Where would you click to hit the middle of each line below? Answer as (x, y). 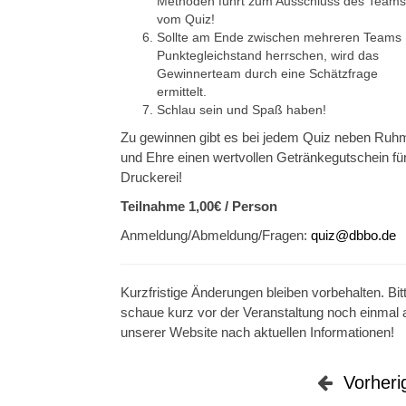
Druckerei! (151, 178)
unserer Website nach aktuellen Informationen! (257, 333)
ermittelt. (182, 92)
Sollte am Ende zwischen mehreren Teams (279, 38)
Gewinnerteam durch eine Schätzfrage (267, 74)
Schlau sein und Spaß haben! (242, 110)
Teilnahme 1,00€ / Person (199, 207)
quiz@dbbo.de (353, 236)
